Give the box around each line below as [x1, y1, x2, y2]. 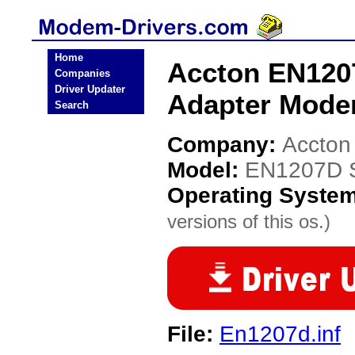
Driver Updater [55, 83, 125, 95]
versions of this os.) [167, 211, 330, 232]
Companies [55, 67, 110, 79]
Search [55, 99, 89, 111]
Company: [167, 132, 282, 157]
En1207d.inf [219, 322, 341, 346]
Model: [167, 158, 245, 182]
